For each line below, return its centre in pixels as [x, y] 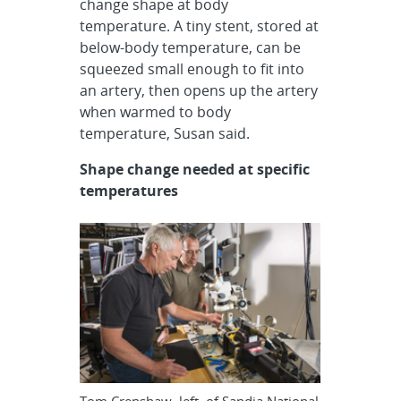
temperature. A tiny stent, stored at [200, 26]
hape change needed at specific [199, 169]
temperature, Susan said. [165, 133]
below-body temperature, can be [191, 47]
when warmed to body [156, 111]
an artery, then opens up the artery [199, 90]
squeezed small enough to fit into [192, 68]
